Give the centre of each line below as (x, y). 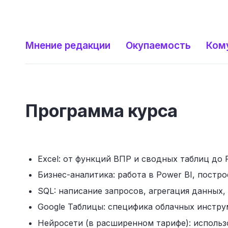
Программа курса (102, 111)
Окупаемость (158, 46)
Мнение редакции (68, 46)
